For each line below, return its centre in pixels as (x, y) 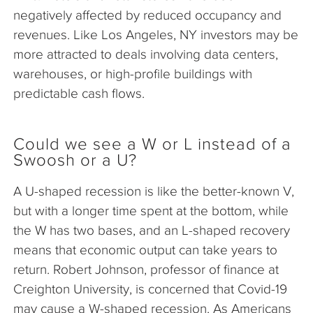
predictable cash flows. (82, 94)
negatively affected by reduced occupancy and (147, 15)
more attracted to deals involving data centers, (146, 54)
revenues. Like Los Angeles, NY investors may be (156, 35)
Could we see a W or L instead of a (152, 144)
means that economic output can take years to (145, 250)
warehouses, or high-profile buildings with (133, 74)
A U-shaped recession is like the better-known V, (154, 191)
